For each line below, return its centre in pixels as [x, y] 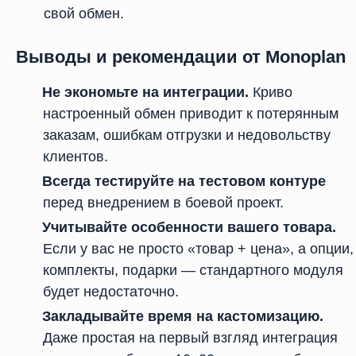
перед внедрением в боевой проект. [163, 203]
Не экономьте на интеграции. [145, 92]
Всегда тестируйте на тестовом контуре [184, 181]
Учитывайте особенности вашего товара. [189, 227]
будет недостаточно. [111, 292]
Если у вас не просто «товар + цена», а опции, [198, 249]
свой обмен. [84, 14]
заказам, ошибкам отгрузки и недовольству [187, 135]
